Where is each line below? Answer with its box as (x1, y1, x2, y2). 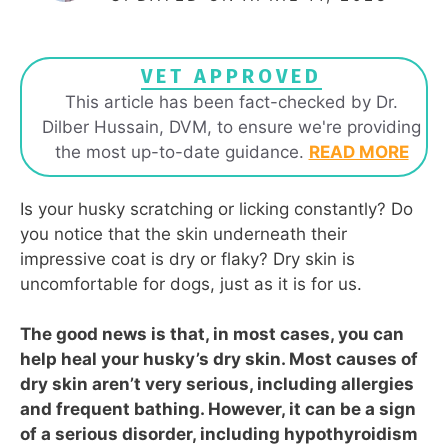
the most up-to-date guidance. (54, 141, 309, 162)
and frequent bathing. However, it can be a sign (20, 399, 416, 419)
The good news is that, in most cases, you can (20, 324, 404, 344)
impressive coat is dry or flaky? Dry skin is (20, 248, 355, 269)
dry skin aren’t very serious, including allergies (20, 374, 414, 394)
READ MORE (308, 141, 409, 162)
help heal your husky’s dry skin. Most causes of (20, 349, 418, 369)
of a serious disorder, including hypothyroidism (20, 424, 418, 444)
